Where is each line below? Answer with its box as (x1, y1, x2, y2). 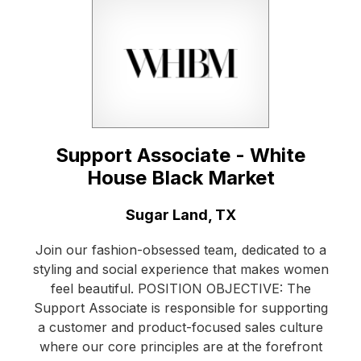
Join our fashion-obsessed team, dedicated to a (35, 241, 326, 258)
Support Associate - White (56, 143, 305, 167)
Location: (31, 205, 98, 222)
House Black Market (86, 165, 275, 189)
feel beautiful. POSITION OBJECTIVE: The (50, 280, 311, 297)
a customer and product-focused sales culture (38, 318, 323, 335)
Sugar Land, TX (125, 205, 236, 223)
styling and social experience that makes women (32, 260, 329, 277)
